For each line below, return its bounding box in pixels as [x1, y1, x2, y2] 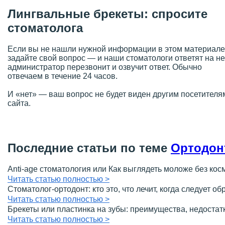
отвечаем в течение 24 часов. [8, 72, 118, 81]
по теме [117, 141, 171, 155]
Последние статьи [8, 141, 117, 155]
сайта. [8, 99, 31, 108]
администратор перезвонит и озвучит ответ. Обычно [8, 63, 202, 72]
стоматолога [8, 21, 83, 35]
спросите [152, 7, 207, 21]
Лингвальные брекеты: [8, 7, 152, 21]
